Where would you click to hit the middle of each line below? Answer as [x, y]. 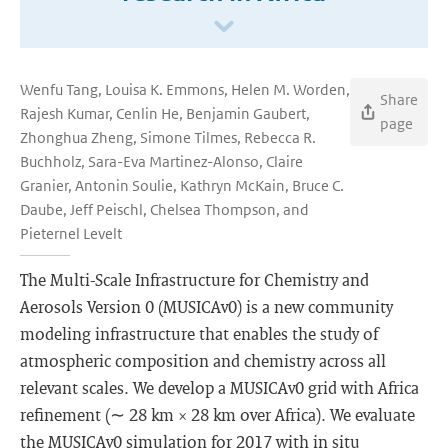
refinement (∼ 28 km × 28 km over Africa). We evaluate [217, 414]
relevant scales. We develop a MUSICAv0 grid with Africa [219, 387]
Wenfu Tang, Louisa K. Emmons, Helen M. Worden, [185, 89]
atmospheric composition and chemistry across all [203, 360]
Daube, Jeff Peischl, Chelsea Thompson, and [164, 209]
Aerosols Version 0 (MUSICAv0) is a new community [206, 306]
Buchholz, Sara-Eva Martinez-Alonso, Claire [161, 161]
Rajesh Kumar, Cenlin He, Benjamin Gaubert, [165, 113]
